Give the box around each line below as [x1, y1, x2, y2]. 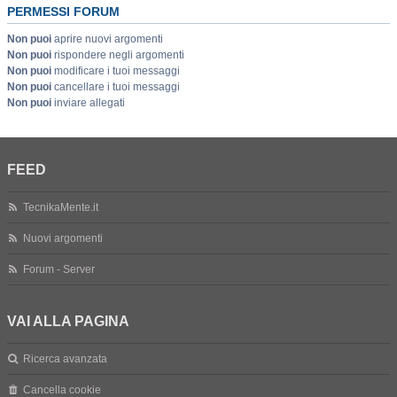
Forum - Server [23, 263, 96, 276]
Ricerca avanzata [23, 353, 108, 365]
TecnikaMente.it [23, 201, 99, 214]
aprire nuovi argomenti [51, 33, 163, 45]
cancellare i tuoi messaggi [51, 81, 180, 93]
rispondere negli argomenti [51, 49, 184, 61]
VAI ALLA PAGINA [7, 314, 129, 329]
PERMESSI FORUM [7, 4, 120, 19]
